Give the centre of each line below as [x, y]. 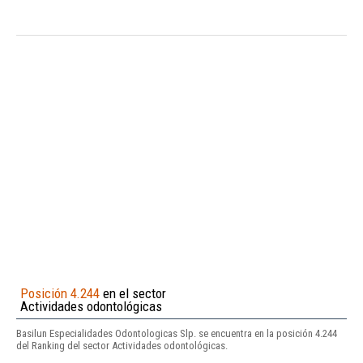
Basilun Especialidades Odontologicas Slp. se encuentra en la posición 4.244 [177, 333]
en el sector [133, 293]
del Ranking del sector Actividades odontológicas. [122, 345]
